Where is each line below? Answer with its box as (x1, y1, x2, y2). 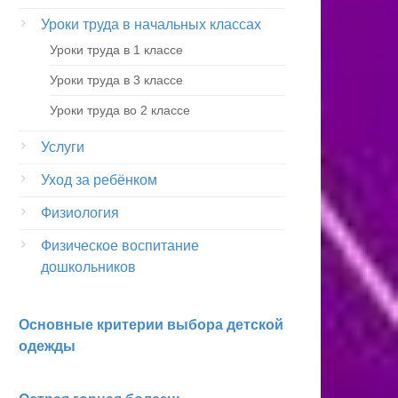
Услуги (41, 139, 84, 155)
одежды (19, 338, 76, 354)
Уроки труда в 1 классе (50, 43, 183, 57)
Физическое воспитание (41, 238, 199, 253)
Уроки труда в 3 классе (50, 73, 183, 87)
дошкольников (41, 259, 136, 275)
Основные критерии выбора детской (19, 317, 283, 332)
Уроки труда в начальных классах (41, 17, 261, 32)
